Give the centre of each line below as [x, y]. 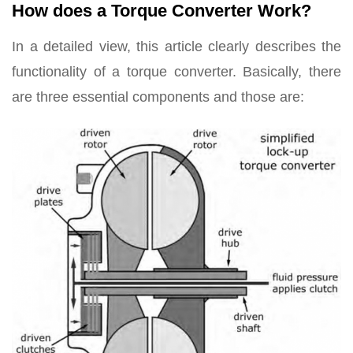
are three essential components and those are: [158, 97]
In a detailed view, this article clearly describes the [176, 47]
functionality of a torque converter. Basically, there [176, 72]
